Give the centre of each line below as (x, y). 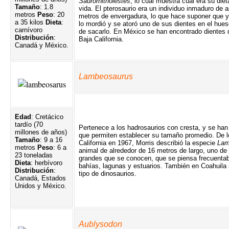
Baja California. (101, 39)
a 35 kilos (30, 22)
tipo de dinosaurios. (108, 173)
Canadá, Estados (40, 178)
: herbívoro (47, 163)
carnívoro (29, 30)
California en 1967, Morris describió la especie (148, 143)
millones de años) (41, 132)
